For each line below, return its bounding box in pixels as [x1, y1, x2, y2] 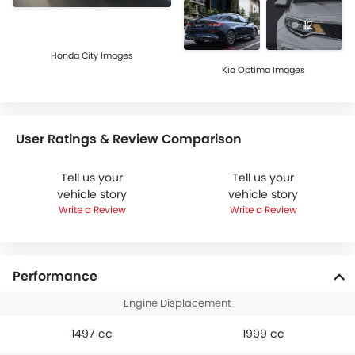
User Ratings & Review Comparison [16, 130, 242, 149]
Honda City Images [51, 49, 133, 63]
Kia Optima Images [221, 63, 305, 77]
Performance [13, 267, 97, 286]
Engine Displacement [124, 296, 231, 311]
